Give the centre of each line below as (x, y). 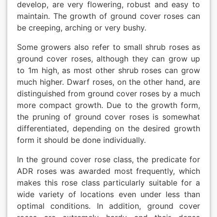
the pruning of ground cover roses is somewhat (108, 117)
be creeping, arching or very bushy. (82, 28)
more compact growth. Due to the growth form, (108, 105)
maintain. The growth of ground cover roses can (108, 16)
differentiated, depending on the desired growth (108, 129)
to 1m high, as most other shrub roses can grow (108, 70)
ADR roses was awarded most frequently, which (108, 171)
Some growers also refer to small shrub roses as (108, 47)
